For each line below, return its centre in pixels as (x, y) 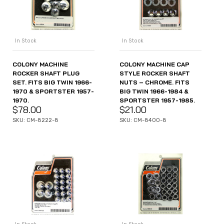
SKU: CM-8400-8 (143, 120)
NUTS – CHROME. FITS (154, 82)
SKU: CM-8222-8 (35, 120)
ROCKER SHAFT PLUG (46, 73)
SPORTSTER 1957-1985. (157, 100)
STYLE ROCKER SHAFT (155, 73)
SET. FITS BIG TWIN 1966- (52, 82)
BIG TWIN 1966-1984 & (154, 91)
